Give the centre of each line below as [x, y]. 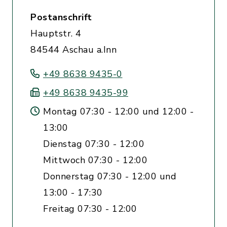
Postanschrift [61, 17]
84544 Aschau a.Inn [73, 50]
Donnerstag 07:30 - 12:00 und [110, 176]
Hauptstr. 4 [56, 33]
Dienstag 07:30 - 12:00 [94, 144]
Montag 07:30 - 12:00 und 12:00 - [118, 111]
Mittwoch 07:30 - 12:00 [95, 160]
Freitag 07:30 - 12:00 [90, 209]
